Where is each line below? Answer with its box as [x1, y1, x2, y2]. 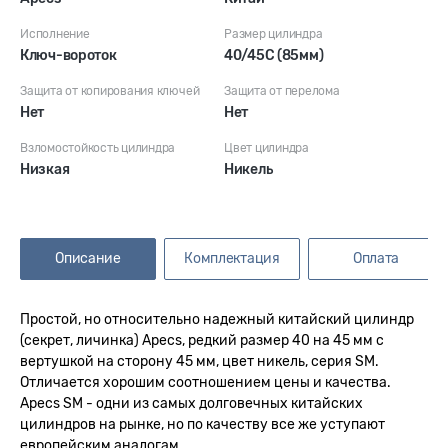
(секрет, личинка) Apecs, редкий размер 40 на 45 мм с [20, 332, 384, 349]
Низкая [20, 161, 70, 178]
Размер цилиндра [224, 27, 323, 41]
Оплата [352, 250, 400, 267]
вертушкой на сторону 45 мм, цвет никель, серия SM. [20, 353, 379, 370]
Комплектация [184, 250, 280, 267]
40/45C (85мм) [224, 47, 324, 64]
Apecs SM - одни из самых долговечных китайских [20, 395, 363, 412]
